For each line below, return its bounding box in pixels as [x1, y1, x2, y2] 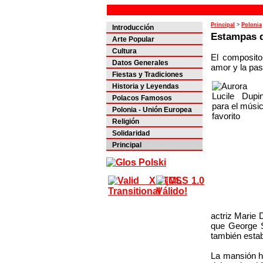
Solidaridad [112, 130, 150, 137]
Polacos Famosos [112, 95, 172, 102]
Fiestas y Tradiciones [112, 71, 183, 79]
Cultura [112, 48, 137, 55]
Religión [112, 118, 139, 126]
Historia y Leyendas [112, 83, 179, 90]
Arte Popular [112, 36, 154, 43]
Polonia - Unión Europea [112, 106, 192, 114]
